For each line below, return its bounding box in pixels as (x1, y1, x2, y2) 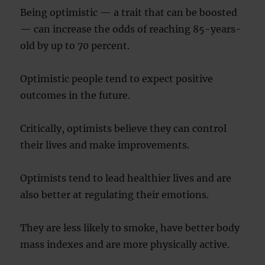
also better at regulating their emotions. (20, 189, 209, 201)
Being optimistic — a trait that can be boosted (20, 7, 238, 18)
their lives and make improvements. (20, 139, 190, 151)
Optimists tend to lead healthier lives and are (20, 172, 232, 184)
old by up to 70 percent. (20, 40, 130, 51)
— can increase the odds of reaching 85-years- (20, 23, 242, 35)
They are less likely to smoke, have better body (20, 222, 240, 234)
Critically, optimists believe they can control (20, 122, 227, 134)
